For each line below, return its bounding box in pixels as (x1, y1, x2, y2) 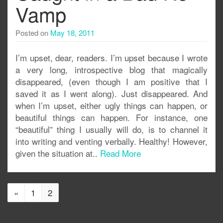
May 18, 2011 (50, 27, 95, 38)
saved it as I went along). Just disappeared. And (15, 87, 208, 100)
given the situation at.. (15, 147, 100, 159)
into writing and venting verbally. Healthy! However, (15, 135, 208, 147)
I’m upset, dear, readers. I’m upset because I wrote (15, 51, 208, 64)
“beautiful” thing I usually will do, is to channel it (15, 123, 208, 135)
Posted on (15, 27, 50, 38)
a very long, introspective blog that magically (15, 63, 208, 76)
